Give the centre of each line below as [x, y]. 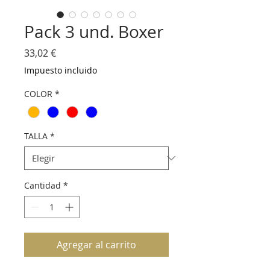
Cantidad [42, 185]
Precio [70, 53]
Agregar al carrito [96, 244]
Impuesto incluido [61, 71]
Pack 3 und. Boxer [94, 32]
